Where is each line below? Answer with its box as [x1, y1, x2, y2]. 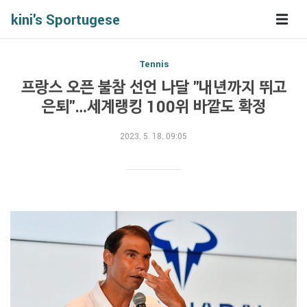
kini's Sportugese [11, 10, 120, 28]
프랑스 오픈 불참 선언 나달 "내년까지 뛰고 [21, 76, 286, 98]
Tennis [138, 58, 169, 70]
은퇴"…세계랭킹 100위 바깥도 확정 [41, 95, 266, 117]
